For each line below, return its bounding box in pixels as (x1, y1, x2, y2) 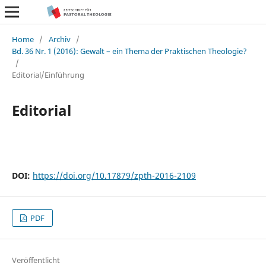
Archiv (48, 33, 71, 45)
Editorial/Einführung (11, 69, 84, 80)
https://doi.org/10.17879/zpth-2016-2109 (32, 169, 196, 181)
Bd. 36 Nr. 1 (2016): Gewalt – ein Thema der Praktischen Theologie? (11, 45, 247, 56)
